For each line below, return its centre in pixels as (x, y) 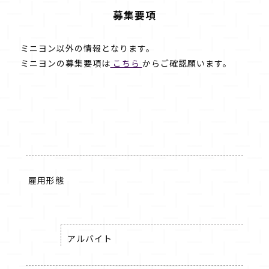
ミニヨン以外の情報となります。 (87, 48)
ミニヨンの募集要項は (65, 63)
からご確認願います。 (187, 63)
